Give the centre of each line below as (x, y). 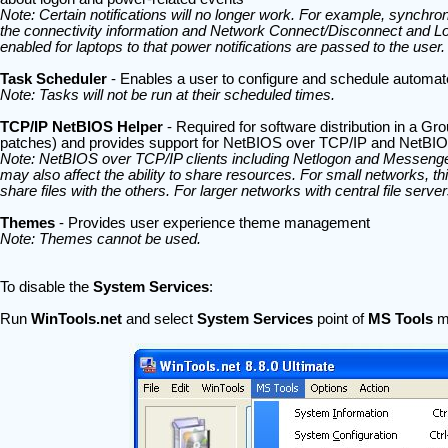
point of (338, 319)
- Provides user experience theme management (212, 223)
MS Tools (398, 319)
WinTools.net (78, 319)
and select (161, 319)
